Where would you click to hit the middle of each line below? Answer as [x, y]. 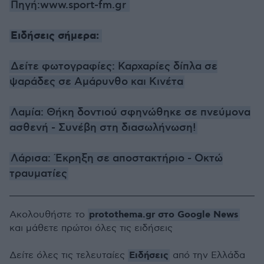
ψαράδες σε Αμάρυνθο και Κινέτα [96, 82]
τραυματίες [38, 174]
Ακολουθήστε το [49, 215]
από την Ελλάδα [207, 255]
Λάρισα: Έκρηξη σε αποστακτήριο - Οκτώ [117, 159]
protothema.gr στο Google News [164, 215]
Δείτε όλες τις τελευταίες [69, 255]
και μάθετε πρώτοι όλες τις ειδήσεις [91, 228]
